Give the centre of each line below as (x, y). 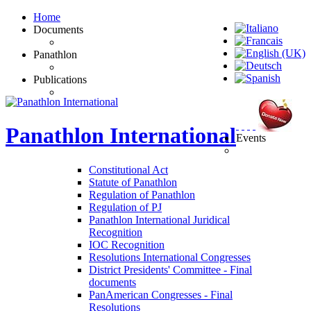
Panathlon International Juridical (159, 219)
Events (251, 138)
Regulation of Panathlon (142, 194)
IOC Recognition (127, 244)
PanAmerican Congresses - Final (161, 294)
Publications (60, 79)
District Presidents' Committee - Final (170, 269)
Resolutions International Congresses (170, 257)
